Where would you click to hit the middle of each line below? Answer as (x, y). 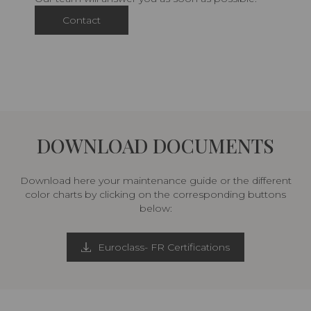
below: (155, 208)
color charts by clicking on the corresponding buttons (155, 194)
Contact (82, 20)
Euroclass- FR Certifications (164, 247)
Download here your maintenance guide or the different (155, 180)
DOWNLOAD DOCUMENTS (155, 145)
